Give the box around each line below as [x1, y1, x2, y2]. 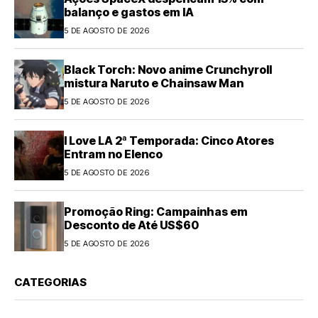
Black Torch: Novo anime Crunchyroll [64, 62, 272, 77]
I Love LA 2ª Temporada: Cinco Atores [64, 133, 274, 148]
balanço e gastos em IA [64, 4, 194, 19]
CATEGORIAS [14, 275, 87, 290]
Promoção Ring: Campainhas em [64, 204, 248, 219]
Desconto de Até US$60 [64, 217, 199, 232]
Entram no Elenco [64, 146, 163, 161]
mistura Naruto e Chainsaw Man [64, 75, 243, 90]
